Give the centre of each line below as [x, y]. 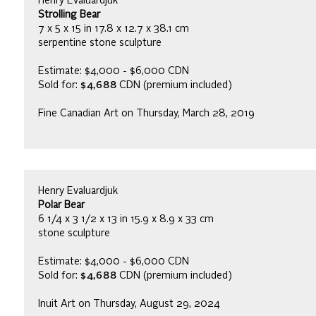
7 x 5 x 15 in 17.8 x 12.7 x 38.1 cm [114, 29]
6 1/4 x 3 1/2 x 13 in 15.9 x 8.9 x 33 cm [126, 219]
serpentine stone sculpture [100, 43]
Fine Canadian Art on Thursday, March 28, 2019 [146, 113]
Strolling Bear [69, 14]
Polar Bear [61, 205]
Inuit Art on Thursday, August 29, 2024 [129, 304]
